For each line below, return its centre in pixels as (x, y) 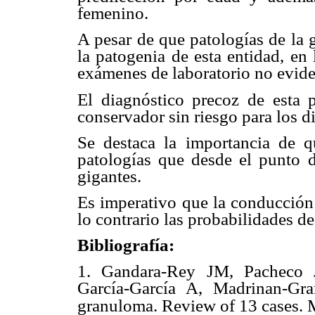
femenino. (113, 13)
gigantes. (109, 176)
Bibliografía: (126, 245)
